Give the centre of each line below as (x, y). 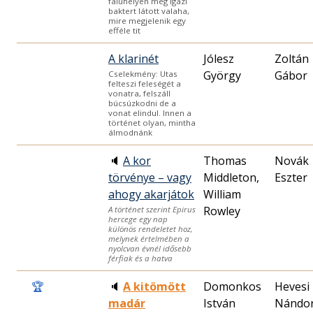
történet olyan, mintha (152, 122)
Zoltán (292, 58)
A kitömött (154, 286)
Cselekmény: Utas (143, 73)
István (219, 303)
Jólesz (219, 58)
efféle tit (124, 30)
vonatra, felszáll (139, 93)
